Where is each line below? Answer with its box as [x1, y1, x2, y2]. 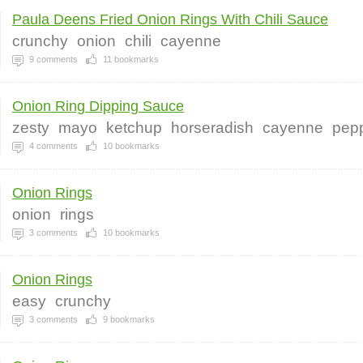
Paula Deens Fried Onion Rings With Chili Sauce [12, 11, 328, 28]
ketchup [106, 119, 162, 136]
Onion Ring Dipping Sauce [12, 98, 184, 114]
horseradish [171, 119, 254, 136]
